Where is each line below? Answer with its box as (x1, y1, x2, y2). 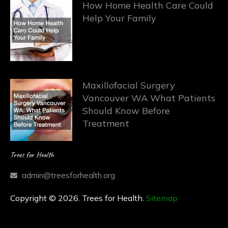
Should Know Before (82, 105, 170, 117)
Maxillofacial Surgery (82, 79, 176, 92)
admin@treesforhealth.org (21, 170, 115, 181)
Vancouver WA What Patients (82, 92, 216, 104)
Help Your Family (82, 12, 157, 24)
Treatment (82, 118, 130, 130)
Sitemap (146, 193, 178, 204)
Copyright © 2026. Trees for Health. (10, 193, 146, 204)
